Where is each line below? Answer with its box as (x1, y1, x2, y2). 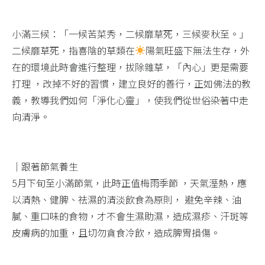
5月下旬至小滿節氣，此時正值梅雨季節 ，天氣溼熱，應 (12, 175, 247, 190)
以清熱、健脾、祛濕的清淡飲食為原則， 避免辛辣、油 (12, 192, 241, 206)
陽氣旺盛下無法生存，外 (146, 43, 250, 57)
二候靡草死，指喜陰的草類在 (12, 43, 135, 57)
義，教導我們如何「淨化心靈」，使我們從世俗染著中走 (12, 92, 248, 107)
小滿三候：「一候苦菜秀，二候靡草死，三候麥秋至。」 (12, 26, 248, 41)
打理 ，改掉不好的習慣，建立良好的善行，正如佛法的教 (12, 76, 251, 91)
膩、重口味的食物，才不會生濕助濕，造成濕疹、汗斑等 (12, 208, 248, 223)
